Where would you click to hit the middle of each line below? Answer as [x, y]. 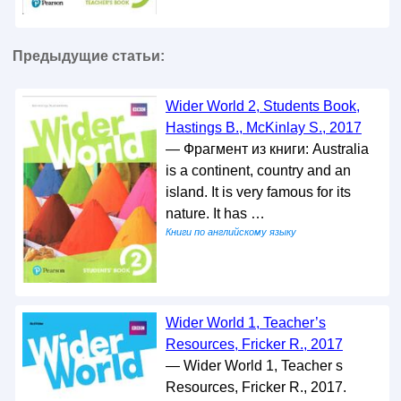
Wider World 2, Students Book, [262, 107]
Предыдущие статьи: [88, 56]
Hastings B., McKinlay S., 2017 [263, 128]
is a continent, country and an [258, 171]
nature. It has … [215, 214]
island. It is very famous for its [258, 192]
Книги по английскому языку [230, 232]
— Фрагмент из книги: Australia [267, 149]
